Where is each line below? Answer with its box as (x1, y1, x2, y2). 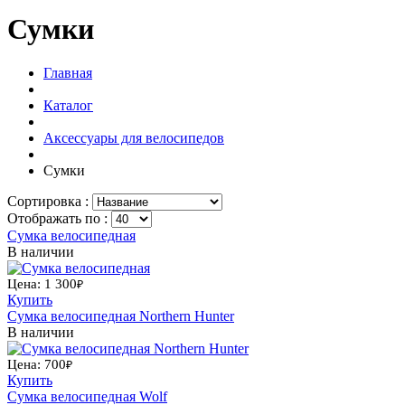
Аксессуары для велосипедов (43, 130, 224, 146)
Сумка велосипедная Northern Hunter (7, 308, 234, 325)
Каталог (43, 98, 93, 114)
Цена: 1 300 (7, 277, 77, 292)
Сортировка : (7, 193, 92, 210)
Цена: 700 (7, 357, 66, 372)
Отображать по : (7, 211, 111, 227)
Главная (43, 65, 92, 81)
